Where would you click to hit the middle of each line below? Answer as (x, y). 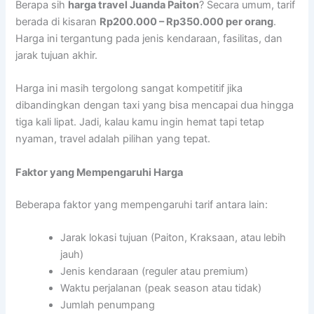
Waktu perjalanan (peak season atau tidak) (161, 288)
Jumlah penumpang (108, 305)
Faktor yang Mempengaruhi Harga (100, 172)
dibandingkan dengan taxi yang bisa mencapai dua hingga (155, 105)
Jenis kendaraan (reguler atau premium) (155, 272)
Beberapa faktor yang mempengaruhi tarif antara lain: (142, 204)
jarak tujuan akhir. (57, 56)
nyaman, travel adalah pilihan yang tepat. (113, 139)
